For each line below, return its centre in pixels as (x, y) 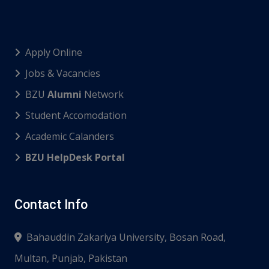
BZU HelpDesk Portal (75, 158)
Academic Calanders (70, 137)
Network (103, 95)
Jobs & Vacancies (63, 74)
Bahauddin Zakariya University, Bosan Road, (126, 237)
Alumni (65, 95)
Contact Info (51, 205)
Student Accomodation (76, 116)
